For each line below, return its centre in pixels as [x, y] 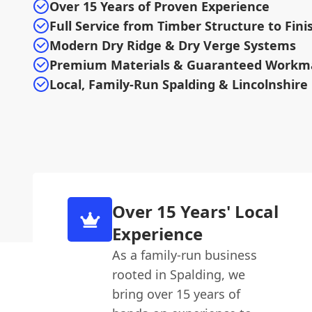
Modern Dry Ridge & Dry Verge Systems [173, 45]
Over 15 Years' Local [196, 211]
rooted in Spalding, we [179, 274]
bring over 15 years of [177, 294]
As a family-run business [185, 255]
